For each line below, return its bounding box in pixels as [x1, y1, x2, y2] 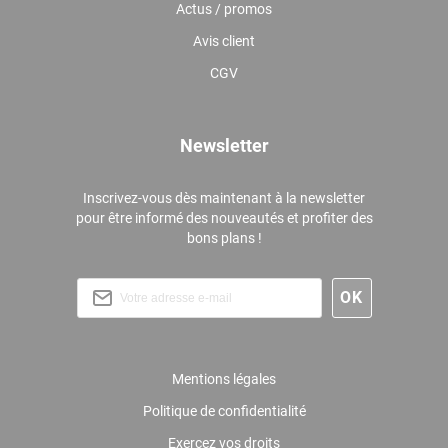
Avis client [193, 33, 255, 50]
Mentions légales [172, 371, 276, 388]
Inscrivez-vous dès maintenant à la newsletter [83, 190, 365, 207]
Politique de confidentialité [142, 403, 306, 420]
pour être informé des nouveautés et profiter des [75, 210, 373, 227]
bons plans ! [186, 230, 262, 247]
